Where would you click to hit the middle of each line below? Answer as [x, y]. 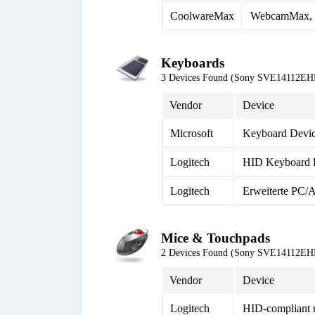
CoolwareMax [202, 16]
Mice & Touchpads [216, 238]
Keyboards [193, 63]
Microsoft [192, 133]
